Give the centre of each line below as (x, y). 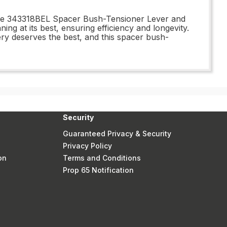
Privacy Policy (87, 146)
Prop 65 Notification (98, 170)
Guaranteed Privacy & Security (117, 134)
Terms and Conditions (102, 158)
